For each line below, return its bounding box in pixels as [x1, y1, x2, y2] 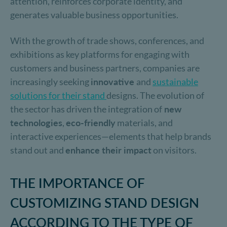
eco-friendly [66, 117, 116, 128]
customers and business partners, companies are [10, 62, 200, 73]
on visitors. [152, 144, 197, 156]
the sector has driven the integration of [10, 103, 162, 115]
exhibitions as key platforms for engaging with [10, 49, 190, 60]
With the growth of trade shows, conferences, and [10, 35, 204, 46]
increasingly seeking [10, 76, 91, 87]
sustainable [153, 76, 198, 87]
